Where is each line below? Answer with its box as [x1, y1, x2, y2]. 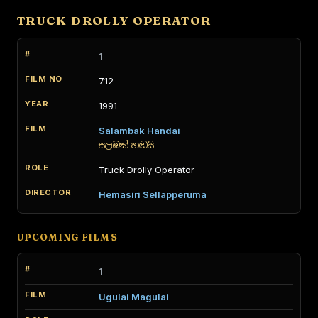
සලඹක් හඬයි [99, 140, 154, 150]
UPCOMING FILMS [17, 231, 118, 243]
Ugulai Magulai [99, 291, 169, 302]
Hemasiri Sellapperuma [99, 189, 207, 200]
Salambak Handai [99, 125, 180, 136]
